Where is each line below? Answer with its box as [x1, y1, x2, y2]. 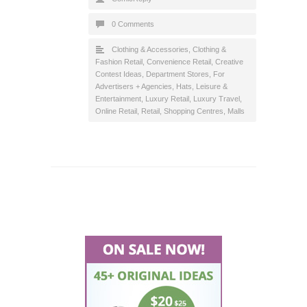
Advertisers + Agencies [95, 82, 172, 91]
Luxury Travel [193, 95, 240, 103]
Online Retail [95, 107, 137, 116]
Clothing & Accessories [112, 45, 188, 54]
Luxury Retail [145, 95, 189, 103]
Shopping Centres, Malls [164, 107, 245, 116]
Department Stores [146, 70, 209, 79]
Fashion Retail [95, 58, 143, 66]
